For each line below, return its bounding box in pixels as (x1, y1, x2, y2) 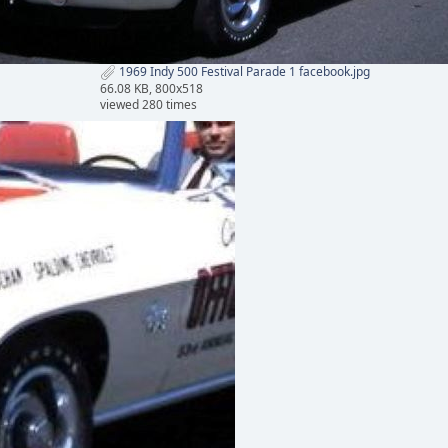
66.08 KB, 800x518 (100, 79, 203, 97)
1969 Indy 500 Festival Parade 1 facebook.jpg (116, 63, 370, 81)
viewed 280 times (100, 95, 197, 113)
